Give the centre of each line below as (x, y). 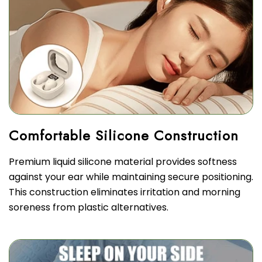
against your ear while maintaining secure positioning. (131, 177)
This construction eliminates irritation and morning (125, 192)
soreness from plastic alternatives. (89, 208)
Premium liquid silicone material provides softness (123, 162)
